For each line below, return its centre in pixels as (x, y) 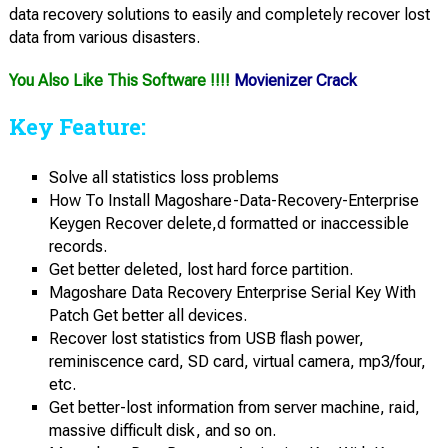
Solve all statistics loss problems (163, 177)
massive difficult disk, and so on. (162, 430)
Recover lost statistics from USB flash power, (206, 338)
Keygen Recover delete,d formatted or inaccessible (228, 223)
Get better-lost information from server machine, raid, (234, 407)
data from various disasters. (104, 37)
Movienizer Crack (295, 80)
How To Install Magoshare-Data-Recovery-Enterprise (233, 200)
